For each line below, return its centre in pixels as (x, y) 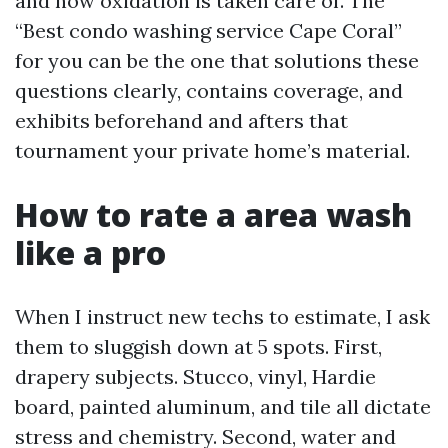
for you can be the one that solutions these (217, 60)
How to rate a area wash (213, 214)
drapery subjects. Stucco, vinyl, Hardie (195, 376)
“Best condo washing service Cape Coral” (208, 30)
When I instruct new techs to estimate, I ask (222, 316)
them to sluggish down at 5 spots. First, (198, 346)
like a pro (90, 252)
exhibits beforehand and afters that (181, 120)
